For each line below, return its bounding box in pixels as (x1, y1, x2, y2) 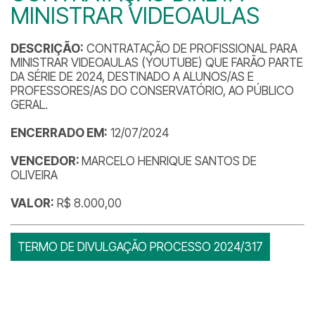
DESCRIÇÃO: (11, 41, 84, 56)
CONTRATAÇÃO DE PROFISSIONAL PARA (84, 41, 297, 56)
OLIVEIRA (11, 168, 58, 182)
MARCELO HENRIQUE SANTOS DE (82, 154, 257, 168)
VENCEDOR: (11, 154, 82, 168)
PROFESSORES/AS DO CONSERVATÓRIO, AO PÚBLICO (11, 84, 294, 98)
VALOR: (11, 196, 54, 210)
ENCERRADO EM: (11, 126, 108, 140)
